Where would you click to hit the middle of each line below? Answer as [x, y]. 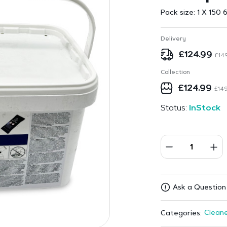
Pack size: [179, 13]
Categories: [181, 214]
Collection [175, 72]
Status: [175, 108]
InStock [204, 108]
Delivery [173, 39]
